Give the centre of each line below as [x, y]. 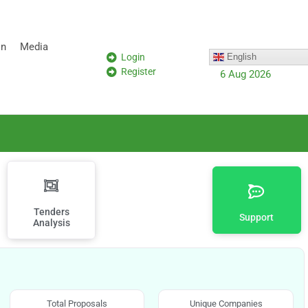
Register [139, 71]
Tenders [51, 211]
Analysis [51, 222]
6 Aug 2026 [245, 74]
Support [257, 217]
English [240, 56]
